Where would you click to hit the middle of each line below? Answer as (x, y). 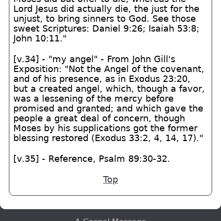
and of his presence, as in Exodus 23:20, (102, 79)
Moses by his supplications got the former (106, 128)
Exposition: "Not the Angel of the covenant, (109, 69)
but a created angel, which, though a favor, (109, 89)
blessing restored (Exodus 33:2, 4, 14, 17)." (109, 138)
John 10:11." (40, 38)
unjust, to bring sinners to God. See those (105, 18)
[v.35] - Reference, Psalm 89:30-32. (92, 159)
